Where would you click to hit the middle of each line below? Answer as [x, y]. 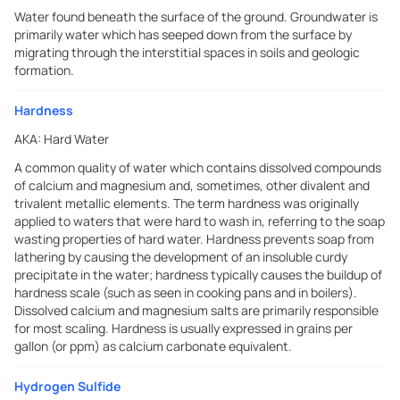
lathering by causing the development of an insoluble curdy [181, 257]
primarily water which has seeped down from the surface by [183, 34]
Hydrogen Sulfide [67, 386]
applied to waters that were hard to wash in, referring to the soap [200, 221]
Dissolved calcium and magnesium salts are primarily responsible [196, 310]
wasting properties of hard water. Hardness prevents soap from [194, 239]
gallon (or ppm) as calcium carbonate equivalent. [153, 346]
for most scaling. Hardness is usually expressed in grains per [183, 328]
